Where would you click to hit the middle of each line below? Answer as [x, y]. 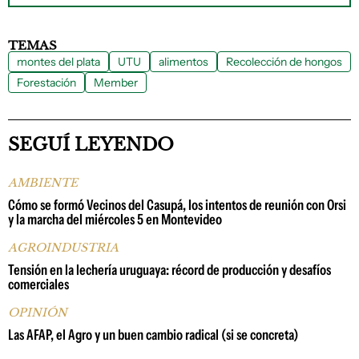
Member [116, 82]
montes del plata [58, 61]
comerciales [38, 284]
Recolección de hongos [284, 61]
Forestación [46, 82]
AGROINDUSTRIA [63, 247]
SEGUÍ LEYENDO [91, 144]
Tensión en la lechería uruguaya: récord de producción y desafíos [169, 270]
